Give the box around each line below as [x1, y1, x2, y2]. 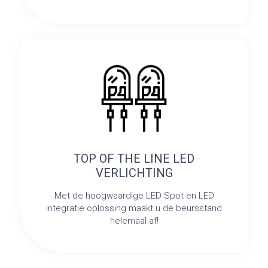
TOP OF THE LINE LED [74, 151, 194, 166]
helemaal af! [109, 215, 159, 227]
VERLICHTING [95, 166, 173, 181]
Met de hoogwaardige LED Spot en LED [54, 190, 214, 202]
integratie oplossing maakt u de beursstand [46, 203, 222, 214]
